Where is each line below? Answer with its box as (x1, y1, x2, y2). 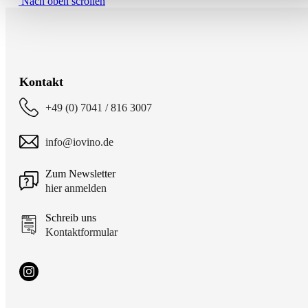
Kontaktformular (45, 226, 118, 239)
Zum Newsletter (45, 168, 115, 180)
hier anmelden (45, 182, 107, 195)
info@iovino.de (45, 135, 113, 148)
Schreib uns (45, 212, 96, 224)
